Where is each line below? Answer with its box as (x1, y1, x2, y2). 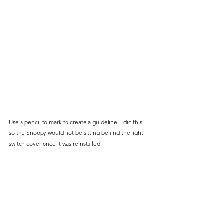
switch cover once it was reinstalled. (9, 140, 103, 148)
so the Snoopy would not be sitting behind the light (9, 129, 145, 137)
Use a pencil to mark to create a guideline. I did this (9, 118, 144, 126)
